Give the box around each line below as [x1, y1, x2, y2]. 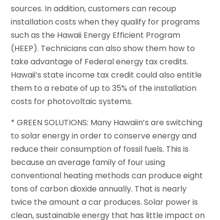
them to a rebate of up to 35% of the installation [11, 82, 197, 94]
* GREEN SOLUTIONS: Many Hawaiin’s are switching [11, 116, 203, 128]
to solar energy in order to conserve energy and [11, 130, 197, 141]
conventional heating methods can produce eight [11, 169, 203, 181]
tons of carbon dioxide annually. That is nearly [11, 183, 187, 194]
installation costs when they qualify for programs [11, 16, 200, 27]
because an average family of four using [11, 156, 165, 168]
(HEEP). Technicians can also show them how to [11, 42, 195, 54]
